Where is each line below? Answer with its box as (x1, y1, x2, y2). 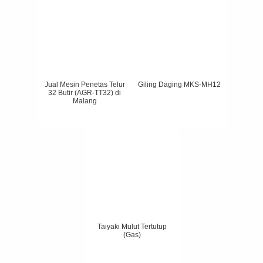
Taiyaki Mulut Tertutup (97, 222, 167, 231)
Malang (72, 96, 97, 105)
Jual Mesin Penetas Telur (44, 80, 125, 89)
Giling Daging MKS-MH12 (137, 80, 221, 89)
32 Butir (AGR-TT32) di (48, 88, 121, 97)
